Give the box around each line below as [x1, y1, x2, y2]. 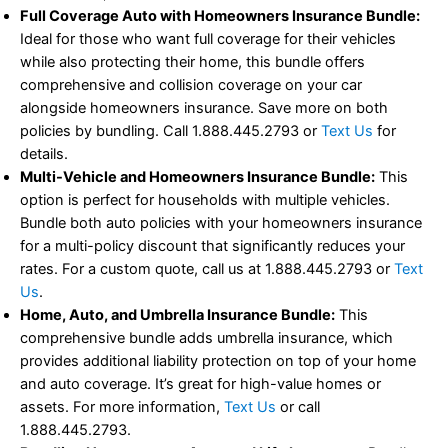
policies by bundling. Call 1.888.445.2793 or [20, 112, 321, 131]
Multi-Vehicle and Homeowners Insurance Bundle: [20, 158, 375, 177]
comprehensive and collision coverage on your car [20, 66, 362, 85]
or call [276, 388, 320, 407]
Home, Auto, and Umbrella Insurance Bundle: [20, 296, 335, 315]
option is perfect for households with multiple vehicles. [20, 181, 390, 200]
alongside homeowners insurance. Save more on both [20, 89, 388, 108]
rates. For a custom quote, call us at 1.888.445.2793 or [20, 250, 394, 269]
